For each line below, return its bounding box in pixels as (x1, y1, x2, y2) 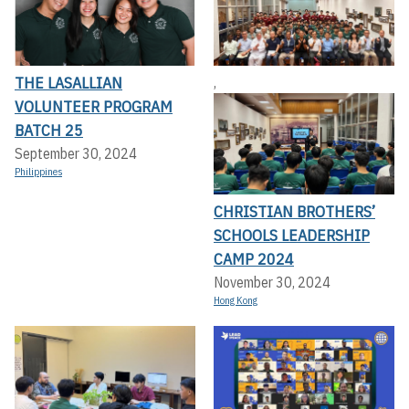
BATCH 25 (15, 120, 83, 142)
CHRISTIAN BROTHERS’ (214, 201, 375, 223)
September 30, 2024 (15, 144, 137, 163)
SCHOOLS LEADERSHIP (214, 225, 370, 246)
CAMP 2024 (214, 248, 294, 270)
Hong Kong (214, 294, 257, 308)
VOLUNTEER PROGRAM (15, 96, 173, 118)
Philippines (15, 165, 62, 179)
